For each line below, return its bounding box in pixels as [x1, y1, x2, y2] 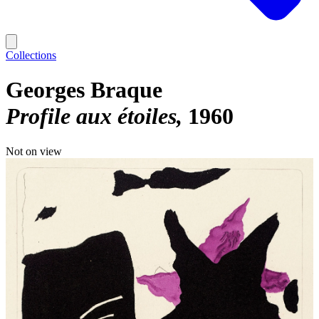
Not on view [6, 145, 62, 157]
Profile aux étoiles [6, 103, 177, 130]
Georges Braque [6, 77, 162, 103]
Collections [6, 49, 56, 61]
